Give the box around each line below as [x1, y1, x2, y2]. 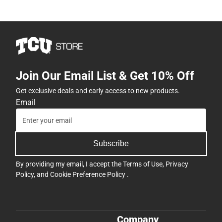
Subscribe [93, 139, 129, 148]
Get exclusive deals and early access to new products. [16, 86, 180, 95]
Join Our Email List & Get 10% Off [16, 68, 194, 83]
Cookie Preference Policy [50, 170, 127, 178]
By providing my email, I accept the [16, 160, 123, 168]
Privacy [166, 160, 188, 168]
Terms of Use [123, 160, 163, 168]
